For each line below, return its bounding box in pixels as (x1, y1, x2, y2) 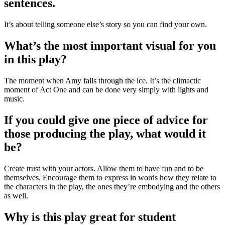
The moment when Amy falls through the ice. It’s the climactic (4, 76, 201, 85)
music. (4, 94, 25, 103)
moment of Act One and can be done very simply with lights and (4, 85, 208, 94)
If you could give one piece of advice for (4, 114, 208, 127)
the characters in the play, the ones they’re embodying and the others (4, 182, 220, 191)
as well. (4, 191, 28, 200)
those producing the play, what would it (4, 127, 206, 141)
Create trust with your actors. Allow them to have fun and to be (4, 164, 203, 173)
